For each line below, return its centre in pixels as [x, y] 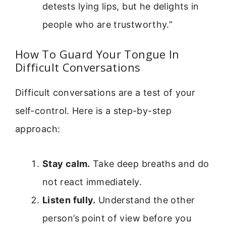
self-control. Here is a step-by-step [93, 111]
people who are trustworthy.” [108, 25]
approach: [38, 129]
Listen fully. [69, 200]
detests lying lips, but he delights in [121, 7]
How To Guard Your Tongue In [97, 54]
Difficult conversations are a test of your [105, 93]
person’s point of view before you [117, 218]
